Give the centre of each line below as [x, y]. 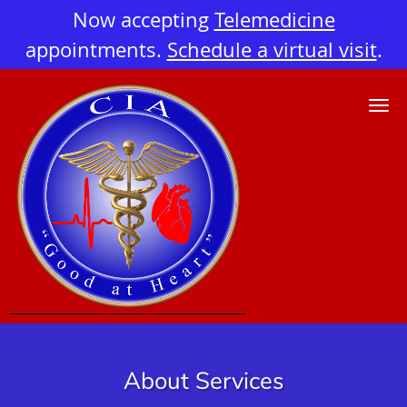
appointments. [96, 50]
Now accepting [143, 20]
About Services [203, 381]
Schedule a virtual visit [272, 50]
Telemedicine [274, 20]
